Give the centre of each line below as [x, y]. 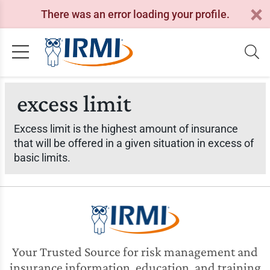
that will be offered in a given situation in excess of [133, 143]
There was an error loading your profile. [135, 14]
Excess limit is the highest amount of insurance [126, 129]
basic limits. [42, 158]
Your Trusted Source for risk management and [135, 252]
